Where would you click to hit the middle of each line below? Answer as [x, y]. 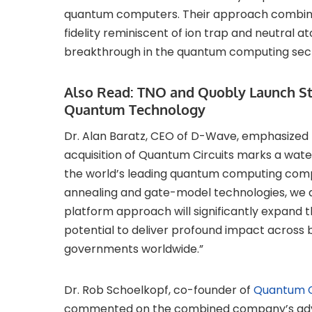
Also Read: [101, 92]
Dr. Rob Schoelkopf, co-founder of [159, 290]
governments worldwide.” [134, 249]
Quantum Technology [135, 110]
